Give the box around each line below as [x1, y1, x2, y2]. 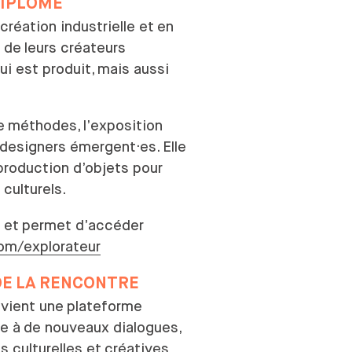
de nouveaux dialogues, [24, 318, 181, 335]
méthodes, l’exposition [8, 117, 163, 134]
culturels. [4, 181, 66, 198]
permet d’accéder [22, 217, 144, 234]
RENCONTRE [39, 274, 139, 292]
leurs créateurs [24, 38, 126, 56]
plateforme [67, 297, 142, 314]
